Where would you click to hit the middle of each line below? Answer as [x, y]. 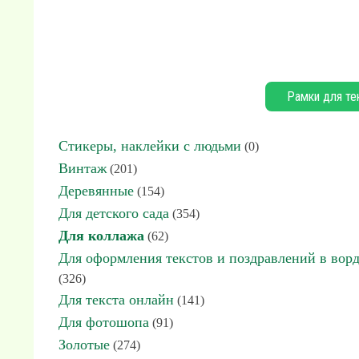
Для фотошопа [104, 322]
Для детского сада [114, 213]
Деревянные [96, 191]
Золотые [84, 345]
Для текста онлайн [116, 300]
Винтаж [83, 168]
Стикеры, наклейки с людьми [150, 146]
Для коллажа [101, 236]
